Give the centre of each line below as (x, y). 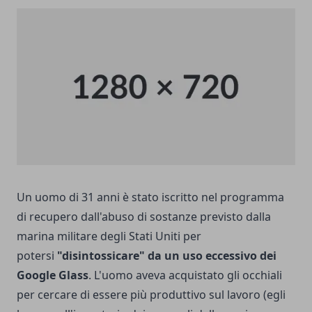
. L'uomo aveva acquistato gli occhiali (185, 275)
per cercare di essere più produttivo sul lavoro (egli (151, 294)
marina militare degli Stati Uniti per (109, 236)
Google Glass (53, 275)
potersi (37, 255)
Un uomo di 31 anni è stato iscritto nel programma (150, 197)
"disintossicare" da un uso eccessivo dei (167, 255)
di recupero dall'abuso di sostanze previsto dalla (144, 216)
